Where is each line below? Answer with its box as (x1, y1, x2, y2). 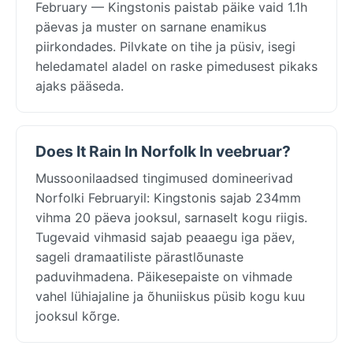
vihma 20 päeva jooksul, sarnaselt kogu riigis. (35, 209, 307, 225)
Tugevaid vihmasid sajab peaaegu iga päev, (35, 229, 295, 245)
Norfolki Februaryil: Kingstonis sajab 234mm (35, 189, 301, 206)
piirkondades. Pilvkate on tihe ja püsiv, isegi (35, 38, 295, 54)
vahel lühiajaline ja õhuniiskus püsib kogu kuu (35, 288, 305, 304)
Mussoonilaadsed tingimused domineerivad (35, 169, 293, 186)
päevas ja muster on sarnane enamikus (35, 18, 266, 35)
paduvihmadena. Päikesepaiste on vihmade (35, 268, 292, 284)
